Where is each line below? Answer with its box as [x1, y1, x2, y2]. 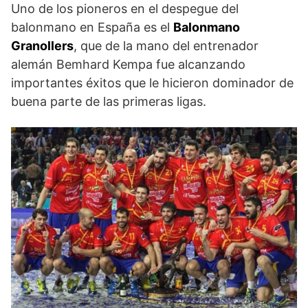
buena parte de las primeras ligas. [11, 93, 206, 109]
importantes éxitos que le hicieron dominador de [11, 75, 294, 90]
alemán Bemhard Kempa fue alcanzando [11, 56, 245, 71]
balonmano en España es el [11, 19, 173, 34]
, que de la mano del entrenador [74, 38, 258, 53]
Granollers [11, 38, 74, 53]
